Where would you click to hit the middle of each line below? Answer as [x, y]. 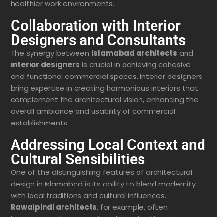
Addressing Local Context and [108, 145]
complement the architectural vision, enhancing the [105, 100]
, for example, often [132, 207]
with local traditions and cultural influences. [88, 196]
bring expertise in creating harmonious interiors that [104, 88]
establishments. [40, 123]
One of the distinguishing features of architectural [101, 172]
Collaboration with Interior [96, 26]
